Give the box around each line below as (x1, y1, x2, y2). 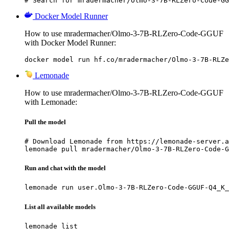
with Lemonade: (25, 97, 77, 106)
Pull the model (25, 118, 66, 126)
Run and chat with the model (25, 164, 106, 172)
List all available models (25, 202, 96, 211)
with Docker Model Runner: (25, 38, 116, 47)
